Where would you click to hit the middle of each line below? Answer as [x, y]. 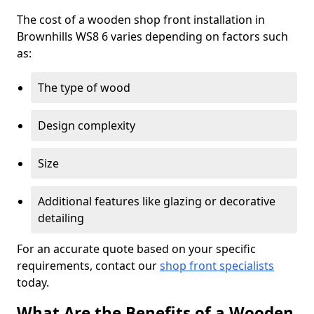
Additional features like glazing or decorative [157, 201]
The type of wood [84, 88]
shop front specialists [217, 266]
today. [33, 282]
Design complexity [87, 125]
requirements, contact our [88, 266]
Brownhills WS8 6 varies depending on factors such [152, 36]
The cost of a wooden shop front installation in [141, 20]
